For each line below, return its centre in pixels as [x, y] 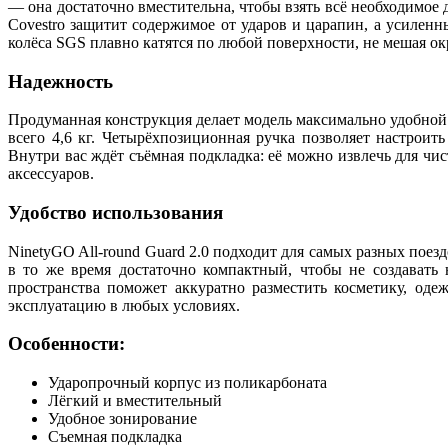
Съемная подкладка [115, 437]
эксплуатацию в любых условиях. [124, 305]
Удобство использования [115, 213]
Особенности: [66, 344]
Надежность [60, 81]
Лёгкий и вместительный [135, 401]
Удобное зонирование [122, 419]
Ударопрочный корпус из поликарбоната [187, 383]
